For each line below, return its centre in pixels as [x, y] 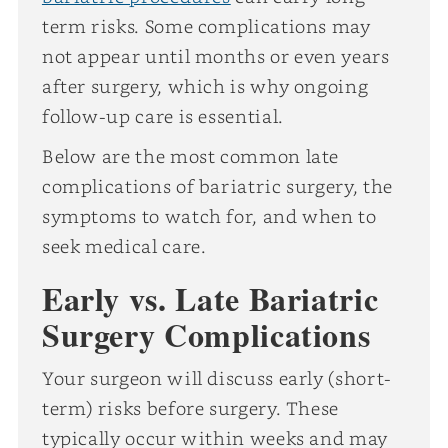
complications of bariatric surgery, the [217, 185]
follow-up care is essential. [162, 115]
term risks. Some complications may [206, 25]
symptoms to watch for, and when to [209, 215]
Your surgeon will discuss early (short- [216, 377]
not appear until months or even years [215, 55]
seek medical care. [124, 245]
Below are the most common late [190, 155]
